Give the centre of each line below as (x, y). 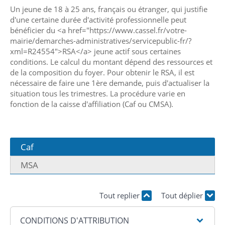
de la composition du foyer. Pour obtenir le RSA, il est (102, 72)
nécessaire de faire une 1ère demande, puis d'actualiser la (110, 83)
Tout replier (121, 195)
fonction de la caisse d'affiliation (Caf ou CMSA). (92, 104)
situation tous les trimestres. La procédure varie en (98, 93)
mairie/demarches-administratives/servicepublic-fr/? (101, 40)
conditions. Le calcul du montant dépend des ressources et (111, 62)
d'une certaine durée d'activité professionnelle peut (98, 19)
